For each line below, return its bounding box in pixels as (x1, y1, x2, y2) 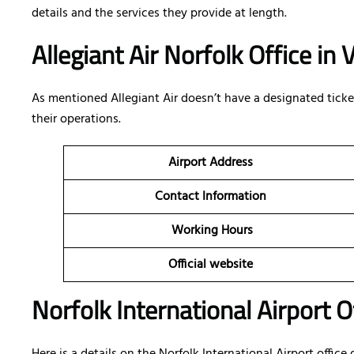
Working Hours (171, 220, 253, 242)
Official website (168, 254, 256, 276)
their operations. (32, 109, 121, 130)
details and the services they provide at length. (32, 3, 287, 24)
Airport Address (168, 153, 256, 174)
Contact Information (154, 186, 269, 208)
